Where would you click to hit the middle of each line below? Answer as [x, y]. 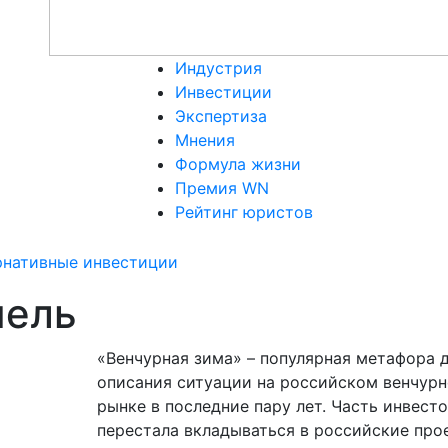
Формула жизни [238, 164]
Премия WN [222, 188]
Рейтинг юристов [244, 212]
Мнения [205, 140]
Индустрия [218, 68]
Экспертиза [221, 116]
